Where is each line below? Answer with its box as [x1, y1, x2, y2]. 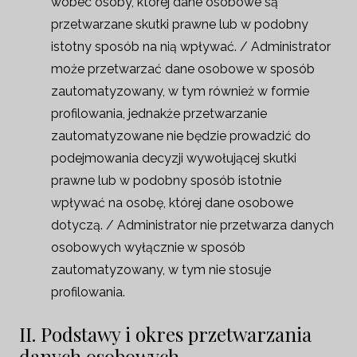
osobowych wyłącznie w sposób [51, 240, 245, 255]
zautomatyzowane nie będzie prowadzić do [51, 128, 311, 143]
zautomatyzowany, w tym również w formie [51, 84, 309, 99]
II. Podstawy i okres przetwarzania [19, 321, 312, 347]
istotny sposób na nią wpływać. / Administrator [51, 39, 331, 54]
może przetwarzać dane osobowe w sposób [51, 61, 315, 76]
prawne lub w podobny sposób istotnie [51, 173, 281, 188]
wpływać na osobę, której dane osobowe [51, 195, 293, 210]
